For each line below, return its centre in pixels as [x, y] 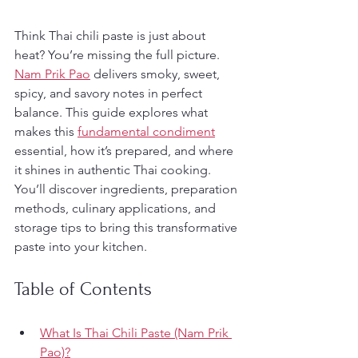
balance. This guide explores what [113, 112]
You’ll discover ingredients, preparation [127, 189]
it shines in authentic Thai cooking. [114, 170]
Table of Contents [83, 289]
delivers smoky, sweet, [157, 74]
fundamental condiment [146, 131]
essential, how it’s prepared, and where [125, 151]
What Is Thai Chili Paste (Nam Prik [136, 333]
